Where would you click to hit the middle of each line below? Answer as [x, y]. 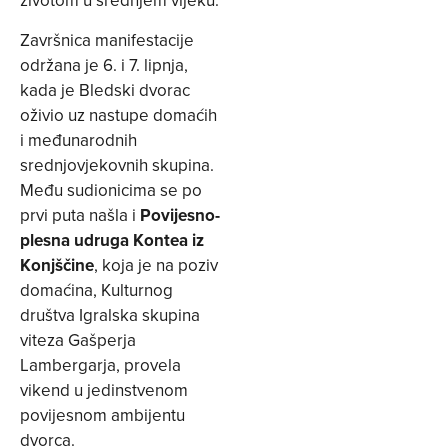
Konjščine [57, 264]
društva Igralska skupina [110, 314]
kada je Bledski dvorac [105, 89]
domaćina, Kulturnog [96, 289]
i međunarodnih [78, 139]
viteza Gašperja [78, 339]
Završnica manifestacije [107, 39]
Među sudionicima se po [111, 189]
